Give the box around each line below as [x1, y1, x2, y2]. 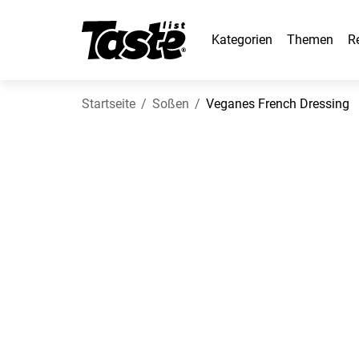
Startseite [82, 96, 135, 111]
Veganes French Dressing [206, 96, 349, 111]
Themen [287, 32, 333, 47]
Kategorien [212, 32, 272, 47]
